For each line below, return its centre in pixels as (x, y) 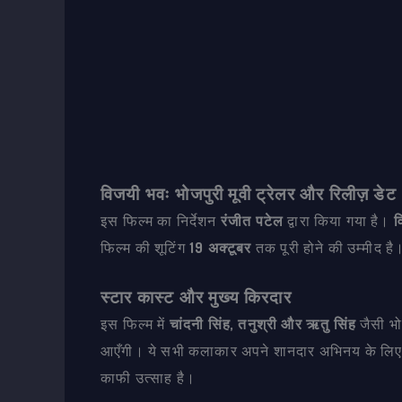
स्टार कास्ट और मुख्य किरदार (196, 297)
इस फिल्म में (135, 324)
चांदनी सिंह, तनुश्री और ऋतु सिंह (263, 324)
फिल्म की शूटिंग (145, 247)
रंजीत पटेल (252, 220)
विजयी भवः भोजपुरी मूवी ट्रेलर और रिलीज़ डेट (249, 193)
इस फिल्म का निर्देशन (161, 220)
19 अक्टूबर (221, 247)
